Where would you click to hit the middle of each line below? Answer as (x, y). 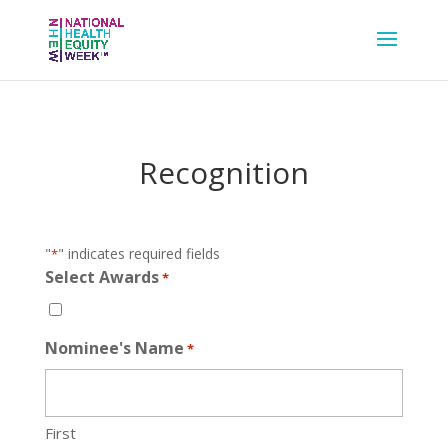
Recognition (223, 172)
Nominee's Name (114, 348)
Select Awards (101, 277)
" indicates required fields (138, 253)
